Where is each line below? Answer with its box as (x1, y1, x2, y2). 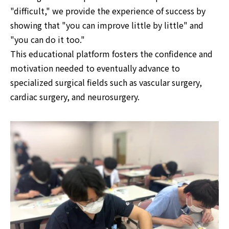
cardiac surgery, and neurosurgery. (10, 90, 140, 103)
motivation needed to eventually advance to (10, 62, 180, 74)
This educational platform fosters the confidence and (10, 48, 213, 60)
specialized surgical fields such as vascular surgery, (10, 76, 202, 88)
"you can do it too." (10, 33, 85, 45)
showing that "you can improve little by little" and (10, 19, 203, 31)
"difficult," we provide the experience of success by (10, 5, 205, 17)
